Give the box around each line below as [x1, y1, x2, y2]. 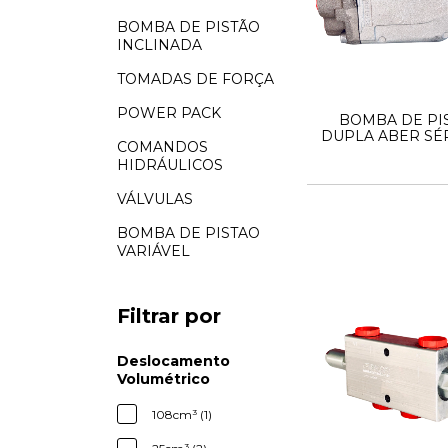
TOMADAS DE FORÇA [117, 69, 274, 88]
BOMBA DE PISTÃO [117, 17, 260, 36]
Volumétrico [117, 369, 210, 388]
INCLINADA [117, 35, 202, 54]
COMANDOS [117, 137, 208, 156]
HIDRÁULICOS [117, 155, 223, 174]
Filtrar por [117, 303, 221, 328]
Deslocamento [117, 351, 230, 370]
